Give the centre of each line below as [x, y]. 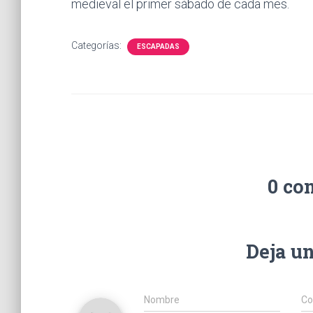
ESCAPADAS [158, 46]
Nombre [162, 300]
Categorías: [97, 45]
